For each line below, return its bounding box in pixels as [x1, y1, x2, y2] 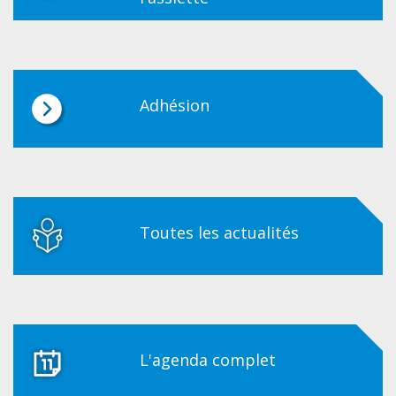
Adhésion [139, 94, 209, 116]
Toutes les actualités [139, 221, 299, 243]
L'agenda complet [139, 348, 276, 370]
